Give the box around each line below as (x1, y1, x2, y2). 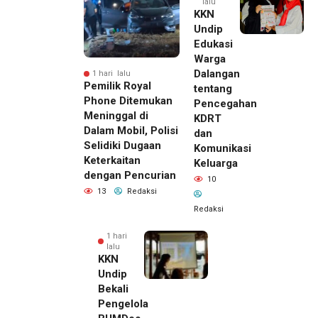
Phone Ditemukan (84, 94, 172, 108)
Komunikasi (194, 142, 251, 155)
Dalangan (194, 67, 240, 81)
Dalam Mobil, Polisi (84, 124, 178, 138)
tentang (194, 82, 232, 96)
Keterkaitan (84, 154, 141, 168)
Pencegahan (194, 97, 257, 111)
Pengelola (98, 297, 148, 311)
